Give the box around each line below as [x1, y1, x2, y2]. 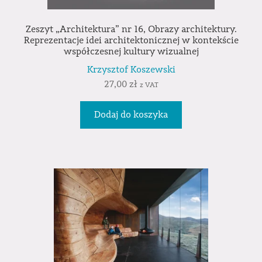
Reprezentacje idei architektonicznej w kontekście [23, 35, 239, 47]
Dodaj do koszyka [94, 108, 168, 120]
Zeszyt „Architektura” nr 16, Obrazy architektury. [25, 23, 237, 36]
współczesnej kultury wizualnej [63, 46, 199, 58]
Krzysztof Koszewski [87, 64, 175, 76]
